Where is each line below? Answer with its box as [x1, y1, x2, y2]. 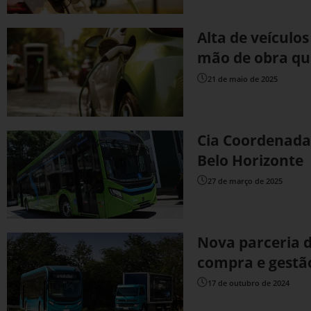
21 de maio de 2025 [208, 73, 278, 84]
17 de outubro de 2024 [208, 278, 290, 289]
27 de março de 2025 [208, 175, 283, 186]
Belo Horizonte [197, 150, 304, 170]
